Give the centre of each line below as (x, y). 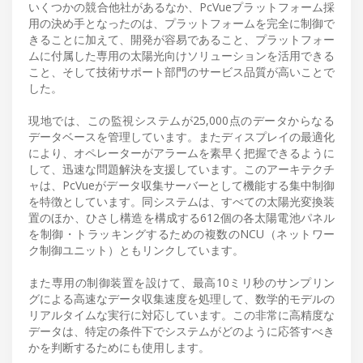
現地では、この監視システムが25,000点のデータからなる (181, 120)
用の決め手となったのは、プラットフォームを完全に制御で (181, 23)
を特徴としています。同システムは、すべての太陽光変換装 (181, 201)
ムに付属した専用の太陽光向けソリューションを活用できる (181, 55)
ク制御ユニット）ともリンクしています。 (136, 250)
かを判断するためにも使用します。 (119, 347)
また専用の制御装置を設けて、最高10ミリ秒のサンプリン (181, 282)
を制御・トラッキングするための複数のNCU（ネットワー (181, 233)
